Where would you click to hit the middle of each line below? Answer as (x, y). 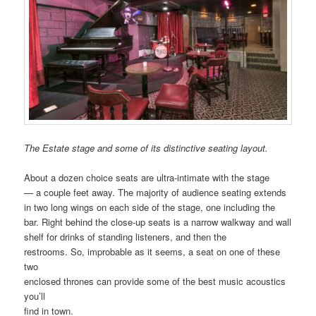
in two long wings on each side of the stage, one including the (150, 207)
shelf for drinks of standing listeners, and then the (126, 236)
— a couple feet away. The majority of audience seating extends (156, 192)
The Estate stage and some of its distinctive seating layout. (146, 147)
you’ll (35, 296)
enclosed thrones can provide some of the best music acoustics (155, 281)
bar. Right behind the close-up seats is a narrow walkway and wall (158, 221)
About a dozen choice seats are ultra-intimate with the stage (147, 177)
